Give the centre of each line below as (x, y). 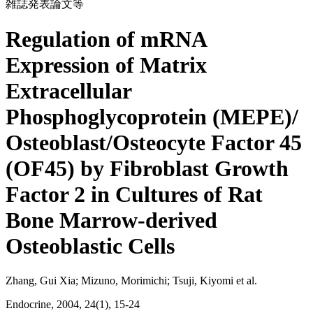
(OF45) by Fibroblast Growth (147, 169)
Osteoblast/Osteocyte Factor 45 (154, 143)
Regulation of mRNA (106, 39)
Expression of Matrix (106, 65)
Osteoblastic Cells (90, 246)
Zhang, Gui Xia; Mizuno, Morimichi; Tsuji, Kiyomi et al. (131, 280)
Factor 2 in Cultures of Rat (134, 195)
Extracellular (68, 91)
